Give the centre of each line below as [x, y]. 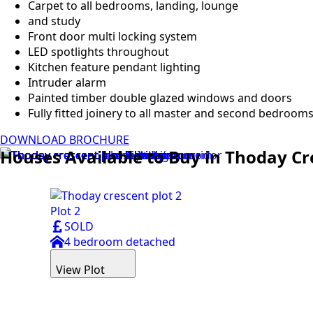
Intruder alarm [67, 82]
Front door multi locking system [112, 36]
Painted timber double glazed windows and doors [160, 98]
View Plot [80, 270]
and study [54, 21]
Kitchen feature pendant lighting [114, 67]
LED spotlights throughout [99, 52]
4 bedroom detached [120, 242]
